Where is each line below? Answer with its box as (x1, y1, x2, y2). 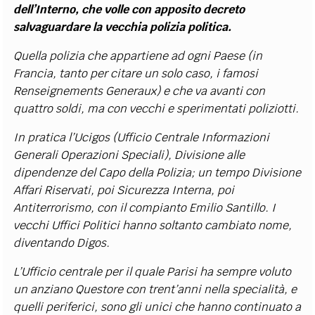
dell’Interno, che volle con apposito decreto (13, 2, 245, 18)
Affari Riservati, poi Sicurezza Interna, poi (13, 183, 235, 198)
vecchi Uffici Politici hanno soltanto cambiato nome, (13, 218, 292, 233)
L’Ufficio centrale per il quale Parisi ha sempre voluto (13, 264, 292, 280)
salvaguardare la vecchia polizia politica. (13, 20, 232, 35)
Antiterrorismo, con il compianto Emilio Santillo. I (13, 200, 276, 216)
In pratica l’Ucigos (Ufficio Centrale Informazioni (13, 130, 270, 146)
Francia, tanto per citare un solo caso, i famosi (13, 66, 259, 82)
